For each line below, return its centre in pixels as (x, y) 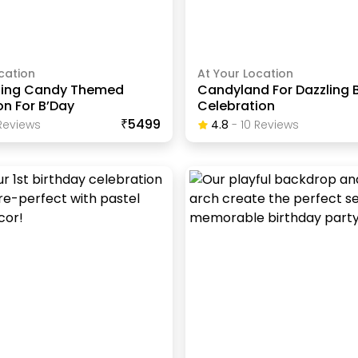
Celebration (237, 106)
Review (272, 125)
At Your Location (246, 74)
